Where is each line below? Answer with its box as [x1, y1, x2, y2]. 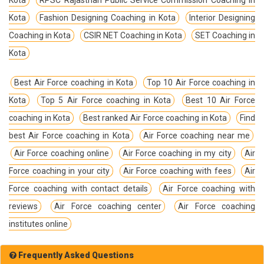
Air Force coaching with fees [123, 166, 232, 176]
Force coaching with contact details [9, 183, 148, 193]
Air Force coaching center [54, 201, 162, 211]
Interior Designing [189, 12, 256, 22]
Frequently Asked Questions [16, 250, 134, 260]
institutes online [9, 219, 68, 229]
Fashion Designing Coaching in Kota [39, 12, 176, 22]
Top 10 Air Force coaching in [146, 77, 256, 87]
